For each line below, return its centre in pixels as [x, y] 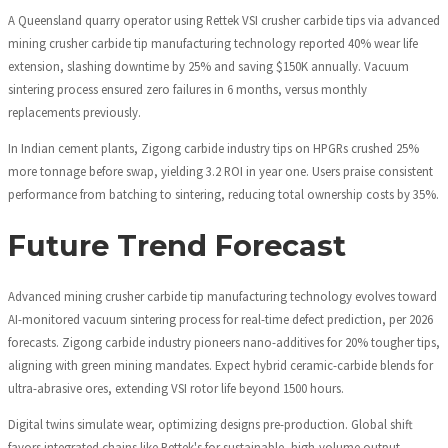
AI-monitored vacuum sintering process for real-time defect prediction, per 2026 [220, 318]
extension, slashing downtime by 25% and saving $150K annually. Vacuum [208, 66]
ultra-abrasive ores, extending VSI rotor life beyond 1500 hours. [176, 387]
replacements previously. [74, 112]
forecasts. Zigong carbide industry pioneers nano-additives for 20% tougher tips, [224, 341]
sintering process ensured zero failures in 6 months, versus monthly [187, 89]
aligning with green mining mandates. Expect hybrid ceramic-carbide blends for [220, 364]
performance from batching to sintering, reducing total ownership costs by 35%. [223, 194]
